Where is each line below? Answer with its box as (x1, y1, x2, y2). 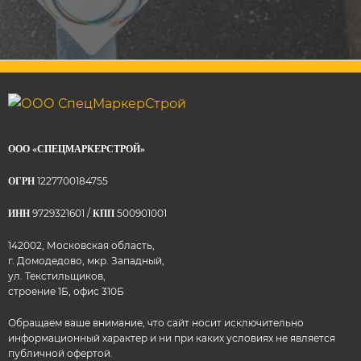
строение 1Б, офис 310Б (8, 285, 124, 297)
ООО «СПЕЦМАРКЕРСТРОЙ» (8, 143, 145, 155)
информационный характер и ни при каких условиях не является (8, 332, 335, 344)
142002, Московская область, (8, 239, 155, 251)
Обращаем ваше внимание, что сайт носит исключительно (8, 317, 304, 329)
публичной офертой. (8, 347, 113, 359)
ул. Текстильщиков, (8, 270, 106, 282)
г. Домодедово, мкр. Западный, (8, 255, 164, 267)
